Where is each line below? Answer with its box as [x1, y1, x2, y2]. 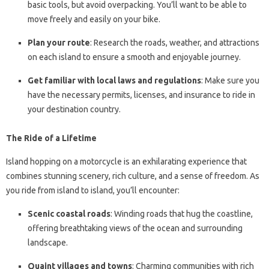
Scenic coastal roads [28, 209, 110, 219]
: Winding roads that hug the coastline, [110, 209, 253, 219]
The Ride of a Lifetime [6, 133, 97, 144]
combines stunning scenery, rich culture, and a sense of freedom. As [6, 171, 259, 181]
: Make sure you [201, 76, 259, 86]
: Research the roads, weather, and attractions [90, 38, 259, 48]
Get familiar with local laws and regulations [28, 76, 201, 86]
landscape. [28, 238, 68, 248]
